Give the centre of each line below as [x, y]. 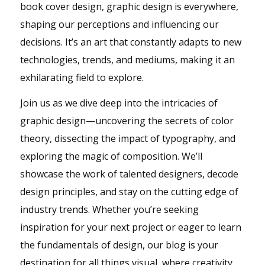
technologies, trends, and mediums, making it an [127, 59]
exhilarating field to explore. [82, 77]
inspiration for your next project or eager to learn [130, 227]
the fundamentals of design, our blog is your [119, 245]
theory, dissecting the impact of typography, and [127, 139]
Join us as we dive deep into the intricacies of [119, 103]
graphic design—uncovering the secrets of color [127, 121]
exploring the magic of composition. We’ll [111, 156]
